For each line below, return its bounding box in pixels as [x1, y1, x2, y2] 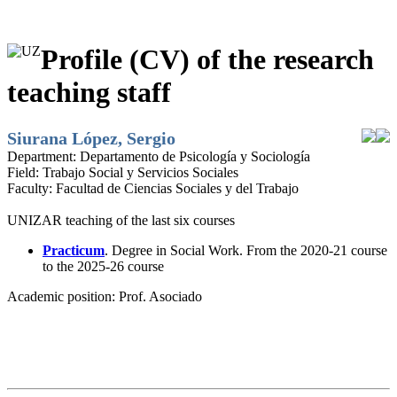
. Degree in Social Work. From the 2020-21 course [105, 242, 387, 258]
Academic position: [7, 288, 119, 304]
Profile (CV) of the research [41, 43, 374, 76]
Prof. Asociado [119, 288, 202, 304]
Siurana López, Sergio [7, 128, 175, 148]
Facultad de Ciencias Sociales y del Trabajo [56, 180, 299, 196]
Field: [7, 164, 43, 180]
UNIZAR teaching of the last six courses [7, 212, 235, 228]
